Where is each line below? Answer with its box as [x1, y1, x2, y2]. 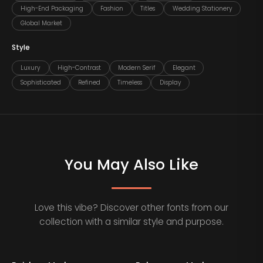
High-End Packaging [20, 4, 83, 13]
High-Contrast [58, 63, 102, 73]
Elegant [172, 63, 195, 73]
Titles [140, 4, 156, 13]
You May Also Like [65, 154, 198, 176]
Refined [78, 78, 101, 87]
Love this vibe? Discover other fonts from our [35, 201, 228, 214]
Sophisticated [20, 78, 61, 87]
